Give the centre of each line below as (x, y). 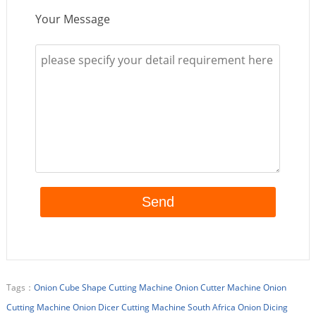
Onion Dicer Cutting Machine (129, 307)
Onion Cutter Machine (218, 287)
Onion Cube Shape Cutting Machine (103, 287)
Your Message (72, 19)
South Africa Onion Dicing (237, 307)
